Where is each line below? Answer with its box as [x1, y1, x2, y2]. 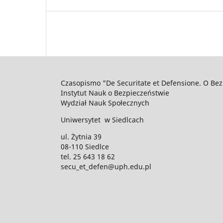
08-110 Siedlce [61, 141, 109, 151]
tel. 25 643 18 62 [61, 151, 115, 161]
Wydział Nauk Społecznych [61, 98, 149, 108]
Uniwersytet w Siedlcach [61, 114, 144, 124]
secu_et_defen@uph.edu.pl [61, 161, 151, 171]
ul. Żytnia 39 [61, 131, 102, 141]
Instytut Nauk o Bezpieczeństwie [61, 88, 169, 98]
